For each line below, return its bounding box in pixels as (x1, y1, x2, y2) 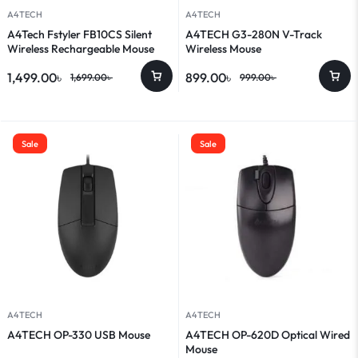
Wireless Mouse (185, 41, 261, 56)
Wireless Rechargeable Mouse (7, 41, 154, 56)
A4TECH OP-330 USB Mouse (7, 327, 150, 342)
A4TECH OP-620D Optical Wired (185, 327, 350, 342)
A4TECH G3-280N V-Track (185, 26, 322, 42)
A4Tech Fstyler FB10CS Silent (7, 26, 152, 42)
